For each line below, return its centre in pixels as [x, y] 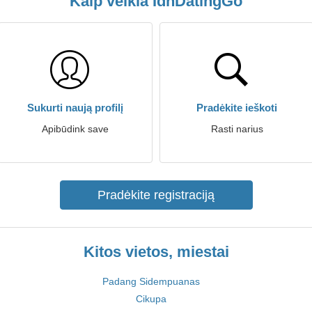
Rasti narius [237, 129]
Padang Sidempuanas [151, 281]
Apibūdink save [75, 129]
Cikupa [151, 299]
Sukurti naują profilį [75, 108]
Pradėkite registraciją [156, 195]
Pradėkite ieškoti [237, 108]
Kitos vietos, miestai [156, 252]
